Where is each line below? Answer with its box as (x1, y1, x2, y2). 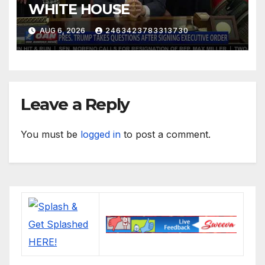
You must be (21, 128, 80, 140)
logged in (80, 128, 121, 140)
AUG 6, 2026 (37, 25, 87, 35)
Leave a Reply (21, 93, 130, 114)
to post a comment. (121, 128, 211, 140)
